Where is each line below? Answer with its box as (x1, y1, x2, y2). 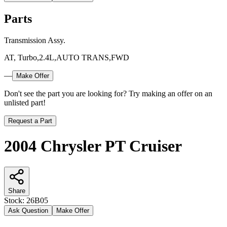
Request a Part (8, 117, 52, 125)
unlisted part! (4, 98, 46, 107)
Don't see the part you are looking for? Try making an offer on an (4, 89, 212, 98)
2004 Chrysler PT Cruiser (4, 137, 182, 156)
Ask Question (8, 206, 48, 214)
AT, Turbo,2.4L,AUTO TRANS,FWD (4, 53, 129, 62)
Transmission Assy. (4, 35, 65, 45)
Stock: (4, 196, 26, 205)
